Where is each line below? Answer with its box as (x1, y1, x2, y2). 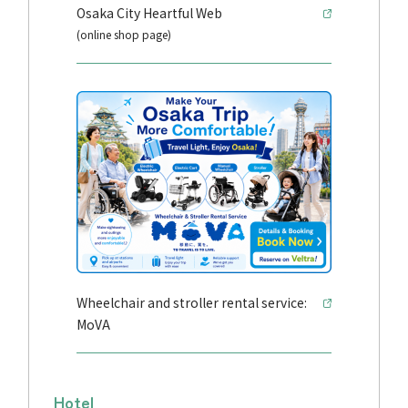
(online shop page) (76, 26, 171, 43)
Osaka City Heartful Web (76, 4, 222, 23)
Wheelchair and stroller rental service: (76, 293, 307, 312)
